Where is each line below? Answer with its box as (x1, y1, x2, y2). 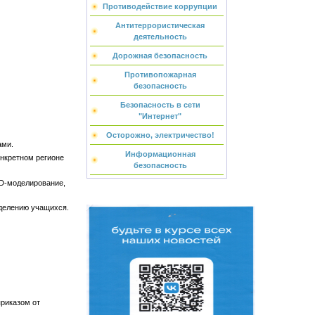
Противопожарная (124, 70, 196, 79)
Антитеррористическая (115, 21, 205, 30)
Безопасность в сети (120, 101, 200, 109)
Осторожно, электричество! (105, 131, 214, 139)
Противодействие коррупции (103, 2, 217, 11)
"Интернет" (139, 112, 181, 120)
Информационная (124, 150, 195, 158)
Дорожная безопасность (112, 51, 207, 60)
